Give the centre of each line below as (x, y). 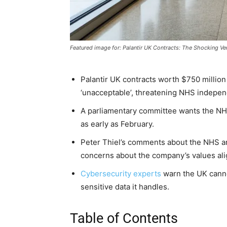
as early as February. (117, 124)
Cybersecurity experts (121, 174)
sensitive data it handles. (125, 187)
